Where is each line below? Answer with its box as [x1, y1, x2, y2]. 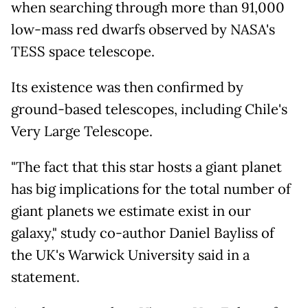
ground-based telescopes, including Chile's [11, 100, 287, 118]
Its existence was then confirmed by [11, 78, 243, 96]
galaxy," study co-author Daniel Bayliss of [11, 223, 274, 242]
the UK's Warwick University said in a [11, 245, 250, 264]
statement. [11, 267, 83, 286]
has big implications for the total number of [11, 179, 291, 198]
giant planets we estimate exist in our [11, 201, 251, 220]
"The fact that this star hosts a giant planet [11, 157, 282, 176]
